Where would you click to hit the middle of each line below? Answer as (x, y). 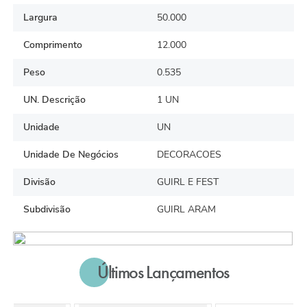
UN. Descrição (55, 100)
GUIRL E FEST (187, 182)
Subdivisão (47, 210)
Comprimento (53, 45)
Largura (41, 18)
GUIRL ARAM (186, 210)
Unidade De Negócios (71, 155)
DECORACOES (189, 155)
